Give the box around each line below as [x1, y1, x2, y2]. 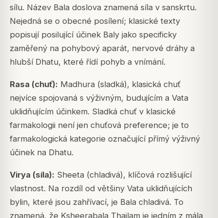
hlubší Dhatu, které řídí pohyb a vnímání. [10, 57, 165, 67]
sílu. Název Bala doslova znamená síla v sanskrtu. [10, 2, 197, 13]
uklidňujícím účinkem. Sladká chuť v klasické [10, 107, 176, 117]
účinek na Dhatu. [10, 147, 73, 158]
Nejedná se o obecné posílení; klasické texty [10, 16, 180, 26]
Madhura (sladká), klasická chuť [58, 79, 181, 90]
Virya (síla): [10, 170, 54, 180]
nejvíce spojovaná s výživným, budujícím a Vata [10, 93, 188, 103]
